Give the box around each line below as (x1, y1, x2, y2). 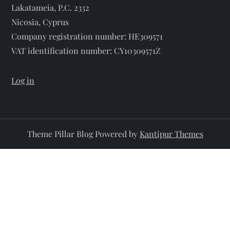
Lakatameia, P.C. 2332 (11, 2, 90, 13)
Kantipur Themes (139, 128, 203, 139)
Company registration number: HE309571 (11, 30, 163, 42)
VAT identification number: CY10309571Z (11, 45, 161, 56)
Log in (11, 74, 35, 86)
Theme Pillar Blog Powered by (27, 128, 140, 139)
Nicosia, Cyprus (11, 16, 69, 27)
